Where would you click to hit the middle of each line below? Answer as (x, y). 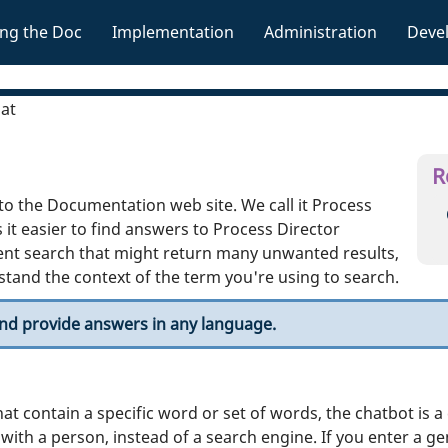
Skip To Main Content (224, 11)
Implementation (173, 32)
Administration (320, 32)
